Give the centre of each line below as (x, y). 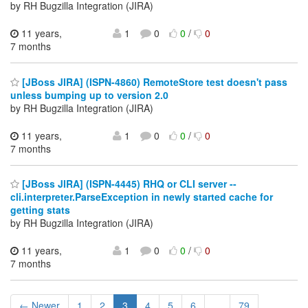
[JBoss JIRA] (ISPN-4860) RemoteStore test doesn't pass (153, 81)
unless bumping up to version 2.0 (89, 95)
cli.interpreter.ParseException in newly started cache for (142, 197)
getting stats (40, 210)
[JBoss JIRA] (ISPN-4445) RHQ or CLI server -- (128, 184)
